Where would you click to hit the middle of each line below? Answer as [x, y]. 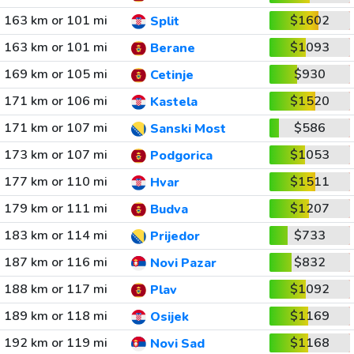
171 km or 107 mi [55, 128]
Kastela [173, 102]
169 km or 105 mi [55, 74]
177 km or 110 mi [55, 182]
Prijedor [175, 237]
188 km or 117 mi [55, 289]
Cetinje [171, 75]
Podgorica [181, 156]
